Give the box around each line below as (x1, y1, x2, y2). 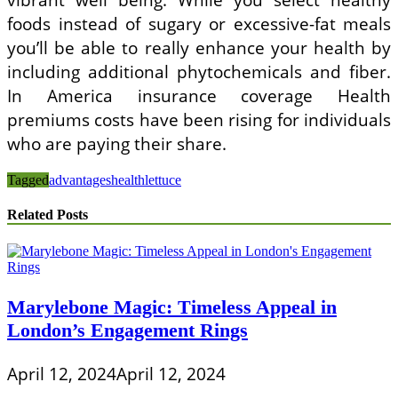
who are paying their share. (7, 131, 227, 155)
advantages (49, 171, 111, 187)
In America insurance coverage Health (7, 83, 391, 107)
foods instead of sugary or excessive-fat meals (7, 11, 391, 36)
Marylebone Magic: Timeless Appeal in (7, 295, 337, 318)
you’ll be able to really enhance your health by (7, 35, 391, 60)
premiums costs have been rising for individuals (7, 107, 391, 131)
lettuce (145, 171, 181, 187)
